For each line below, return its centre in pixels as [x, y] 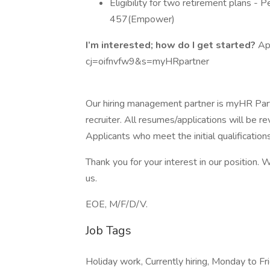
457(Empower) [142, 19]
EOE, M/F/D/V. [117, 204]
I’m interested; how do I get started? [172, 45]
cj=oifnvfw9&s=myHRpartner [147, 61]
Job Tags [108, 231]
